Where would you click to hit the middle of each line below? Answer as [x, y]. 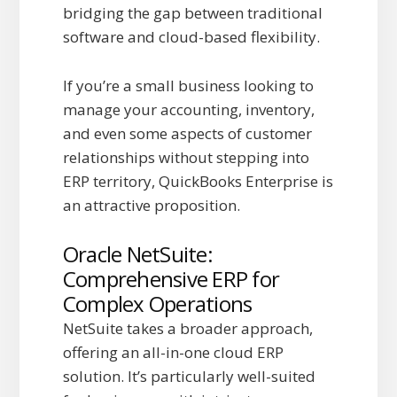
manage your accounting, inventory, [188, 110]
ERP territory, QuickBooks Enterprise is [198, 182]
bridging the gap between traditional [192, 13]
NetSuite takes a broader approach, [187, 329]
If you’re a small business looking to [188, 86]
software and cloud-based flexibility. [191, 37]
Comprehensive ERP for [171, 279]
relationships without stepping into [186, 158]
